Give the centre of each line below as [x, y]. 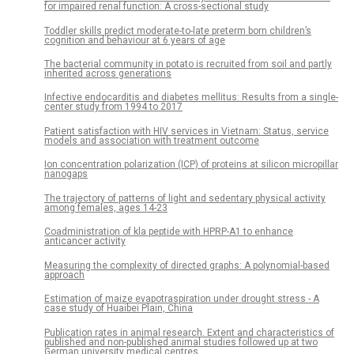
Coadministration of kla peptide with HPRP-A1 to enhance [169, 232]
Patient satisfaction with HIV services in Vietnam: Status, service [186, 131]
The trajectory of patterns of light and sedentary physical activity [185, 198]
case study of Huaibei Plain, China [119, 309]
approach [64, 275]
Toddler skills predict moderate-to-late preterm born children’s [178, 30]
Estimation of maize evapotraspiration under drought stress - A [182, 299]
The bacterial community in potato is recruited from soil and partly [188, 64]
